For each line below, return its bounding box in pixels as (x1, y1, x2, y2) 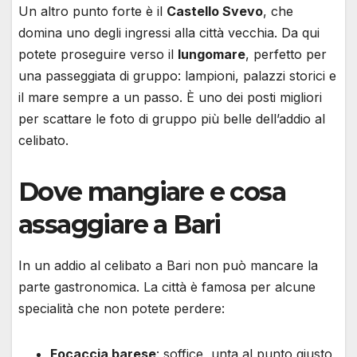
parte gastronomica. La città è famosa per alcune (18, 279, 316, 296)
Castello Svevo (167, 3, 263, 20)
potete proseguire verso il (18, 46, 178, 63)
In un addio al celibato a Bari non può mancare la (18, 257, 318, 274)
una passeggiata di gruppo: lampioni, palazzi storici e (18, 68, 336, 84)
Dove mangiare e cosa (18, 176, 285, 208)
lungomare (178, 46, 245, 63)
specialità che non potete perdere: (18, 300, 225, 317)
